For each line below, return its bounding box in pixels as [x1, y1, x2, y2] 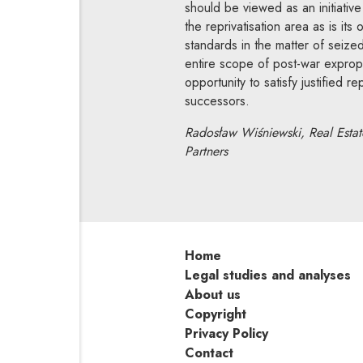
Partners [184, 142, 228, 161]
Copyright [184, 305, 246, 324]
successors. [184, 92, 250, 111]
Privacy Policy [184, 324, 268, 344]
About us [184, 285, 241, 305]
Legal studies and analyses [184, 266, 351, 285]
